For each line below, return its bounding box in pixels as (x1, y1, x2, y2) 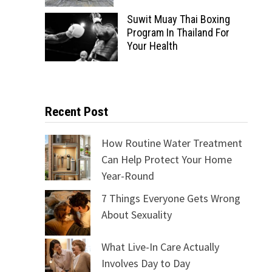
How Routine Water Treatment (101, 136, 242, 151)
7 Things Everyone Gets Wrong (101, 191, 240, 206)
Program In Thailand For (126, 26, 229, 39)
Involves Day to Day (101, 256, 190, 271)
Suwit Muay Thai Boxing (126, 13, 230, 26)
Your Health (126, 39, 178, 53)
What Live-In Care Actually (101, 240, 219, 254)
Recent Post (44, 104, 108, 120)
